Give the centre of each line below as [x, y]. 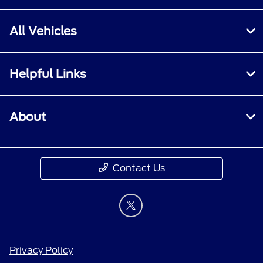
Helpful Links [48, 74]
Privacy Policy [41, 250]
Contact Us [139, 168]
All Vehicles [43, 31]
